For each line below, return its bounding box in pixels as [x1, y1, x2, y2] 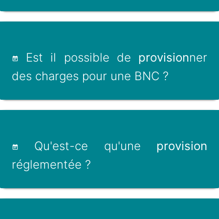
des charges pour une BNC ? [12, 69, 169, 83]
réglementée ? [12, 157, 91, 172]
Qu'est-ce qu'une [19, 139, 156, 153]
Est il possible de [19, 50, 138, 65]
